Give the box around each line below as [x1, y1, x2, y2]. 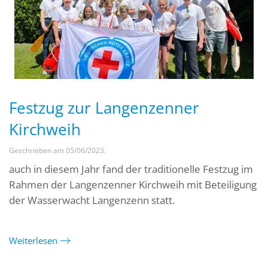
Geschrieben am [9, 145, 66, 156]
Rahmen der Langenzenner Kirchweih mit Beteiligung [9, 178, 257, 191]
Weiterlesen [9, 234, 57, 246]
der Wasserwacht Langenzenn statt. [9, 193, 175, 207]
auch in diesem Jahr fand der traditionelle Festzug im [9, 162, 253, 176]
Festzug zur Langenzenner [9, 97, 199, 118]
